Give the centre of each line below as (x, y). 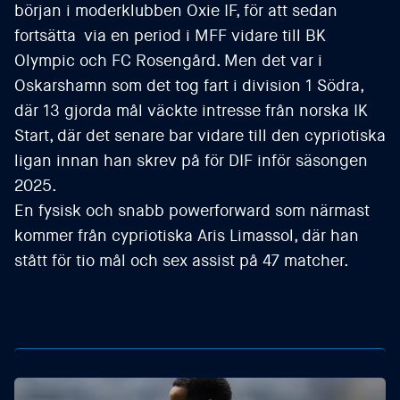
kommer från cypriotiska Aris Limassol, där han (187, 236)
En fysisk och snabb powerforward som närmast (192, 211)
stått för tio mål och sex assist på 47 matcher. (182, 261)
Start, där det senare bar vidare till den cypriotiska (200, 136)
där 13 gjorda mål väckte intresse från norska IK (191, 111)
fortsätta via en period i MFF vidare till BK (170, 36)
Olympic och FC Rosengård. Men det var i (168, 61)
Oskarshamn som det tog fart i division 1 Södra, (189, 86)
